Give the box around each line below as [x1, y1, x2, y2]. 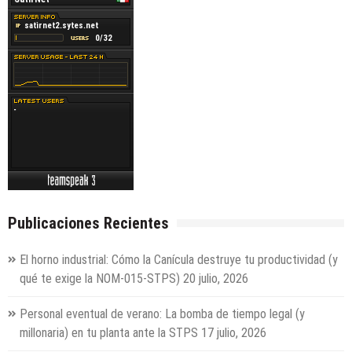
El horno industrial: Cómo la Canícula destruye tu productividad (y [20, 252, 338, 268]
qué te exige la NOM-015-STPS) [20, 271, 180, 287]
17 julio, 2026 [201, 325, 266, 341]
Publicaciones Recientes [8, 214, 169, 233]
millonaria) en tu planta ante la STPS [20, 325, 198, 341]
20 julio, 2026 [183, 271, 248, 287]
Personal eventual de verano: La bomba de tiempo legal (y [20, 306, 305, 322]
